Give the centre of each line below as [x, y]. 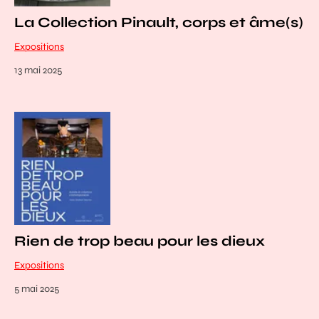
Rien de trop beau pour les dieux [140, 241]
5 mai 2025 [37, 289]
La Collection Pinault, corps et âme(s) [159, 23]
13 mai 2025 [38, 70]
